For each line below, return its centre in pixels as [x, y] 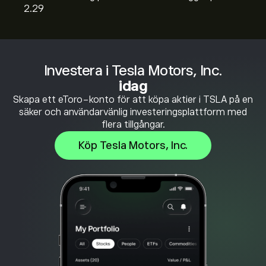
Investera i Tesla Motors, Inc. [133, 70]
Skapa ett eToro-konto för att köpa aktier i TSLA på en [133, 100]
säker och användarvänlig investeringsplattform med [133, 112]
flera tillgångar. [133, 125]
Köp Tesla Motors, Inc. [133, 145]
